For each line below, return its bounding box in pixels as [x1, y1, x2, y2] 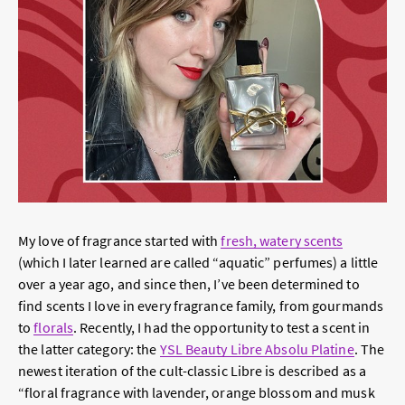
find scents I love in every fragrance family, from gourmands [18, 297, 384, 316]
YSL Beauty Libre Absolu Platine [159, 340, 354, 359]
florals [33, 318, 74, 337]
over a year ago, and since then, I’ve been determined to [18, 275, 360, 294]
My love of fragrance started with [18, 231, 221, 250]
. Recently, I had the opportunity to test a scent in [73, 318, 371, 337]
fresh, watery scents [221, 231, 344, 250]
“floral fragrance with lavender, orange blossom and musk [18, 383, 375, 402]
